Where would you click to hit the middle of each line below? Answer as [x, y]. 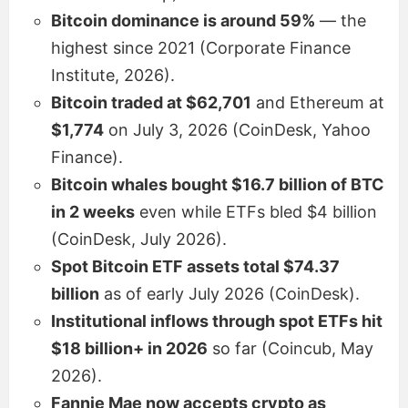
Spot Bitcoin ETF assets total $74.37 [195, 266]
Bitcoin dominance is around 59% [183, 20]
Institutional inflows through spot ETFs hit [217, 321]
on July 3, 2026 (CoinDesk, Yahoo [237, 129]
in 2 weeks [93, 211]
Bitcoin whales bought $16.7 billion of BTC [218, 184]
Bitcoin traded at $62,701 [151, 102]
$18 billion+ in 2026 [129, 348]
